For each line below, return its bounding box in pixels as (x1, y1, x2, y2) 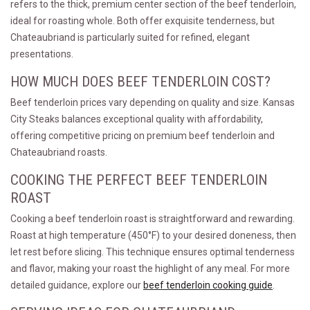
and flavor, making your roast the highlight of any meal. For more (10, 263, 290, 274)
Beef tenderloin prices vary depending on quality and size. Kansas (10, 97, 295, 108)
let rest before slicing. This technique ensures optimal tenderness (10, 246, 295, 257)
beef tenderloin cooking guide (143, 280, 273, 291)
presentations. (10, 48, 73, 60)
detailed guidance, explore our (10, 280, 143, 291)
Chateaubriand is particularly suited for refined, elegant (10, 32, 250, 43)
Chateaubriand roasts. (10, 147, 107, 158)
